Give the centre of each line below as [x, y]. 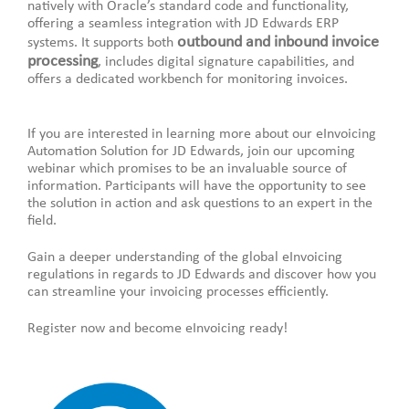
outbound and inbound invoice [278, 43]
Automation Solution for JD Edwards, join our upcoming [191, 152]
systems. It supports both [102, 43]
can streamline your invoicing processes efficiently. [178, 293]
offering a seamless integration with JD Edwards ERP [183, 24]
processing [62, 62]
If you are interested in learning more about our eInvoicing [201, 135]
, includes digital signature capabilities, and [225, 63]
